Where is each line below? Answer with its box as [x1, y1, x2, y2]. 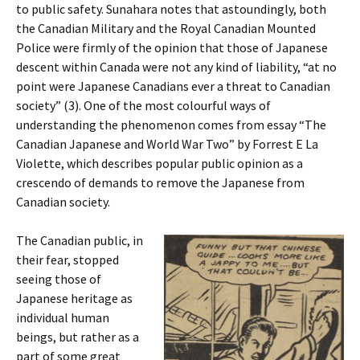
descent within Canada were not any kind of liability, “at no [16, 59, 337, 75]
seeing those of [16, 271, 101, 287]
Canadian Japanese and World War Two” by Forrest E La [16, 136, 318, 152]
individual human [16, 309, 109, 325]
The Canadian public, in [16, 232, 143, 248]
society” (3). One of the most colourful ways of [16, 97, 271, 113]
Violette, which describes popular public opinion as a [16, 155, 303, 171]
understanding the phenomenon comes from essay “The [16, 117, 326, 133]
